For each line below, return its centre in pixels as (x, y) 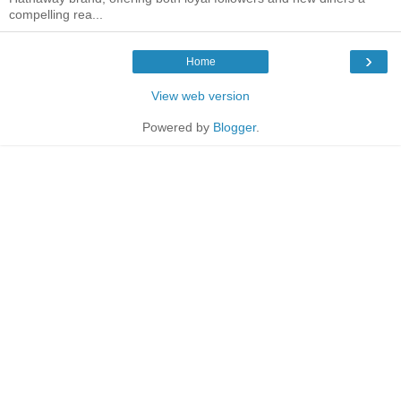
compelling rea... (56, 15)
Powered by (177, 128)
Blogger (234, 128)
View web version (200, 96)
